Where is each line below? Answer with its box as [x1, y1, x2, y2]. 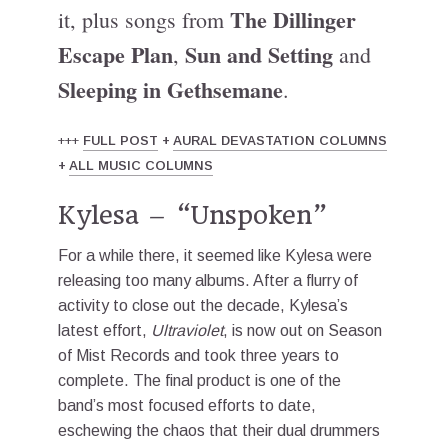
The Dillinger [230, 3, 356, 36]
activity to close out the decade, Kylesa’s [58, 297, 348, 314]
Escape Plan [58, 38, 173, 71]
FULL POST [83, 133, 158, 148]
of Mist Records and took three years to [58, 347, 339, 364]
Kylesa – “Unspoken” [58, 200, 328, 230]
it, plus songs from [58, 5, 230, 34]
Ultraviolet [151, 322, 223, 339]
